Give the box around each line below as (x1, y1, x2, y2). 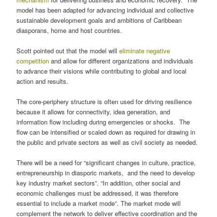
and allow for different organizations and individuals (49, 56, 194, 65)
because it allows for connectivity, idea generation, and (16, 107, 170, 116)
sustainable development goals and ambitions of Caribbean (16, 15, 182, 25)
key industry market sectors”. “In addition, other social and (16, 178, 181, 188)
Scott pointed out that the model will (16, 46, 120, 55)
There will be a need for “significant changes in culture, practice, (16, 158, 196, 168)
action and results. (16, 76, 69, 86)
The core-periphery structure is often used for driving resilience (16, 96, 192, 106)
